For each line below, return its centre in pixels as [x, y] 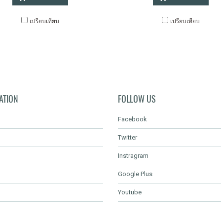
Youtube [129, 192]
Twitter [127, 137]
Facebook [132, 119]
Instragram [133, 156]
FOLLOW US [137, 99]
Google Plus [135, 174]
